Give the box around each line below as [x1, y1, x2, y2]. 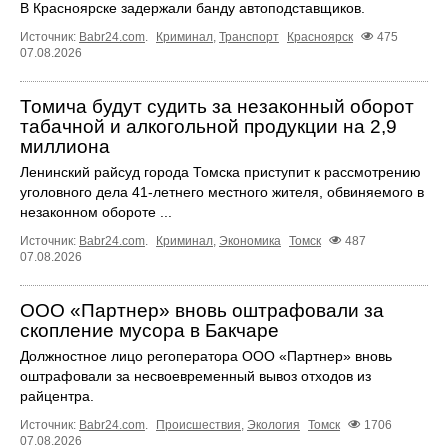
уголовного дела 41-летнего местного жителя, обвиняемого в [20, 184, 424, 201]
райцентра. [20, 388, 94, 405]
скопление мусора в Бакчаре [20, 320, 279, 342]
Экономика [219, 234, 281, 249]
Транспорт [219, 30, 279, 45]
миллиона [20, 136, 110, 158]
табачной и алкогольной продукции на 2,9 [20, 116, 397, 138]
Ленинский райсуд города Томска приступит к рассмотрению [20, 164, 421, 181]
